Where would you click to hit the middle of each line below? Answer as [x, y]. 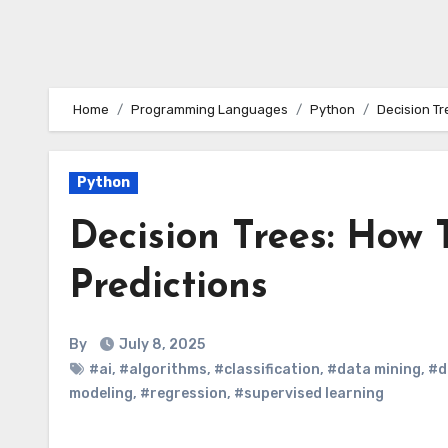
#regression [183, 393]
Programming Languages [209, 109]
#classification [267, 369]
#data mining [374, 369]
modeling [101, 393]
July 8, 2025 [162, 344]
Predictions [168, 287]
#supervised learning [309, 393]
